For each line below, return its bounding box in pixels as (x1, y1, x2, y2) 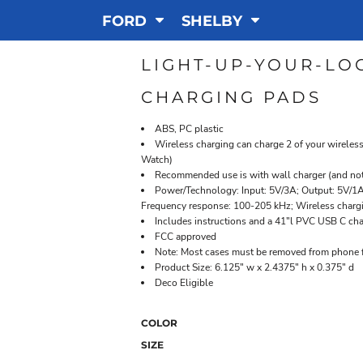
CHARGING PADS (141, 88, 322, 107)
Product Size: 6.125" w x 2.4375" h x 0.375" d (155, 261, 354, 274)
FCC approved (155, 230, 216, 243)
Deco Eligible (155, 276, 213, 289)
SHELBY (181, 11, 246, 30)
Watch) (141, 153, 173, 166)
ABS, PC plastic (155, 122, 224, 135)
